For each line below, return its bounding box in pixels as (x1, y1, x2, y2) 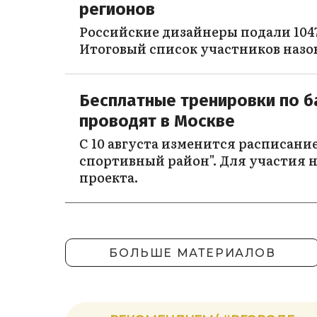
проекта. (79, 167, 138, 187)
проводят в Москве (79, 110, 235, 131)
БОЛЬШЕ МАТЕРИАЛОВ (109, 246, 276, 260)
